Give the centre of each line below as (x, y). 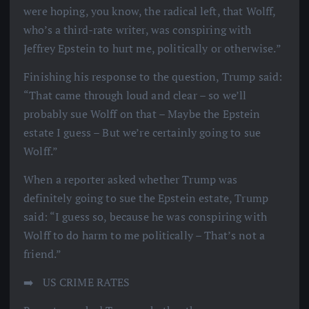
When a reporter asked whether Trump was (131, 180)
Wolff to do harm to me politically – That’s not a (144, 236)
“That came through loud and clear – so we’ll (135, 95)
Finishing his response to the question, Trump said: (153, 76)
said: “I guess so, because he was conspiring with (145, 217)
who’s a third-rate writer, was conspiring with (138, 29)
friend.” (43, 254)
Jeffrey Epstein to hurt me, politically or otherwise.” (152, 48)
